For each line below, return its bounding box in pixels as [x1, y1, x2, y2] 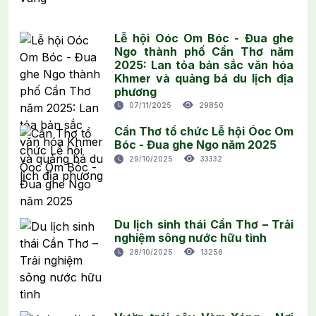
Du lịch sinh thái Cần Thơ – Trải [114, 217, 293, 231]
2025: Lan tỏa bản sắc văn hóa [114, 57, 293, 72]
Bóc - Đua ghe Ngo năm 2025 [114, 137, 276, 152]
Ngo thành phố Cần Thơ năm [114, 44, 293, 59]
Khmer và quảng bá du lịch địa [114, 71, 293, 85]
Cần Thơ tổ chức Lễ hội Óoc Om [114, 123, 293, 138]
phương [114, 84, 157, 99]
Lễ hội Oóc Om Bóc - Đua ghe [114, 30, 293, 45]
